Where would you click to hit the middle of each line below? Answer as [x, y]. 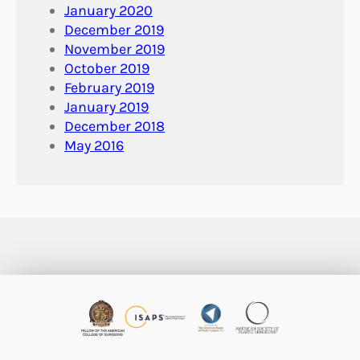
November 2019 [115, 49]
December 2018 [115, 127]
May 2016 [94, 146]
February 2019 [109, 88]
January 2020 [108, 11]
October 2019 [107, 69]
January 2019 [106, 107]
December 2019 [114, 30]
